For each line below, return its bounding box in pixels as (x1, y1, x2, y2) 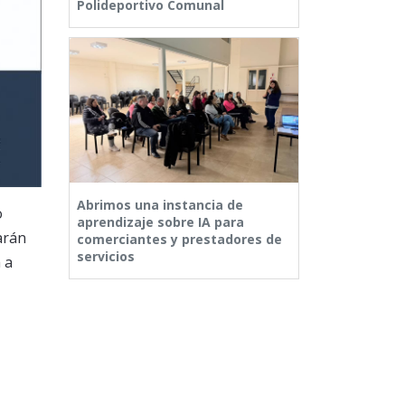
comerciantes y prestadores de (77, 231, 282, 249)
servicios (77, 248, 135, 266)
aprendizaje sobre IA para (77, 213, 244, 231)
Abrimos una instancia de (77, 196, 243, 214)
